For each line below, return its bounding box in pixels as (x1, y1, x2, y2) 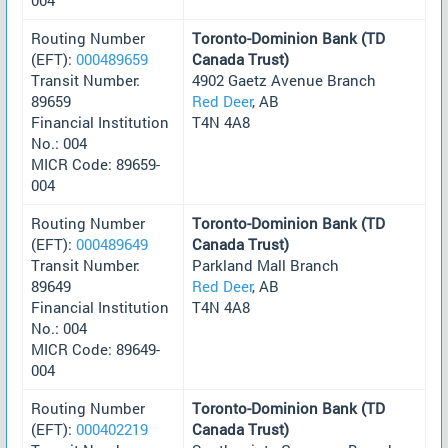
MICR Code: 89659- (31, 153, 160, 174)
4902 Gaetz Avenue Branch (192, 69, 376, 90)
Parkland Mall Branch (192, 254, 339, 275)
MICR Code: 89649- (31, 338, 160, 359)
